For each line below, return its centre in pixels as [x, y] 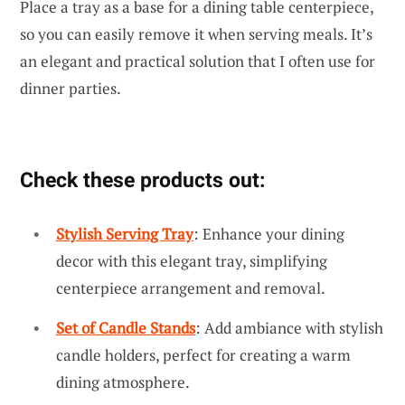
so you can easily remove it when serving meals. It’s [196, 34]
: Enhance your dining [269, 234]
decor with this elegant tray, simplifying [192, 261]
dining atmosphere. [123, 382]
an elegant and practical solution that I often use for [198, 61]
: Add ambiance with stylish [289, 328]
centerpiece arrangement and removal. [191, 288]
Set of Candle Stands [126, 328]
